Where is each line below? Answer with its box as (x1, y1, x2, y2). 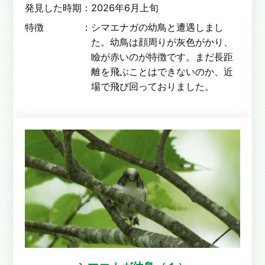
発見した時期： (25, 1, 92, 14)
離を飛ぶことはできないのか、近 (91, 65, 234, 77)
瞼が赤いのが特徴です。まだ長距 (91, 50, 234, 63)
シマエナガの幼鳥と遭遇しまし (91, 21, 224, 33)
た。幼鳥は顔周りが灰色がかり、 (91, 35, 234, 48)
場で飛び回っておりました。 (91, 80, 215, 92)
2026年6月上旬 (91, 1, 159, 14)
